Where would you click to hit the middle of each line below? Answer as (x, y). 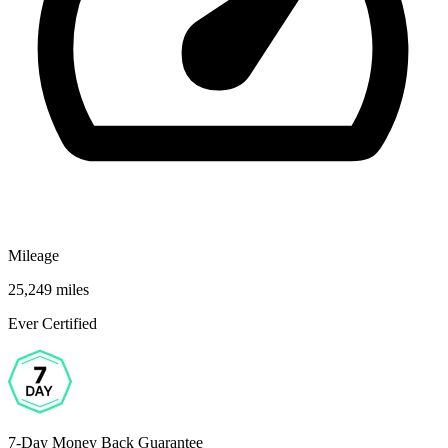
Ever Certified (52, 323)
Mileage (33, 255)
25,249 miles (48, 289)
